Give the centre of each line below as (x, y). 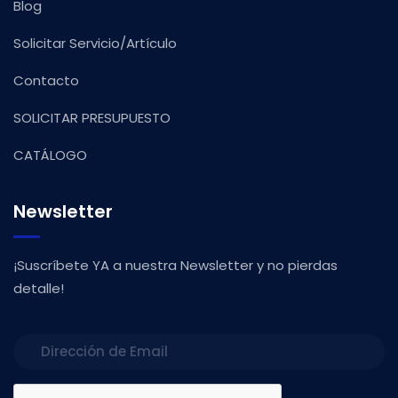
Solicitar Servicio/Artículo (95, 43)
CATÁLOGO (50, 155)
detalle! (39, 288)
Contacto (46, 80)
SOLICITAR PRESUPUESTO (92, 117)
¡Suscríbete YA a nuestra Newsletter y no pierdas (175, 265)
